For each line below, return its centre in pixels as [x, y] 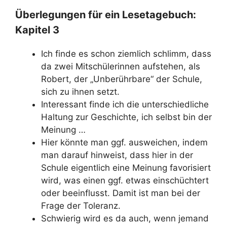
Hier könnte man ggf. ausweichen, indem [124, 142]
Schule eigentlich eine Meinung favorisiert [126, 167]
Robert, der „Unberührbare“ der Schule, [122, 79]
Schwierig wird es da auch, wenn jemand [125, 218]
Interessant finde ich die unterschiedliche [125, 104]
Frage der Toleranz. [81, 205]
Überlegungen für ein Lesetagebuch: [106, 14]
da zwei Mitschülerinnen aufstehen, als [121, 66]
